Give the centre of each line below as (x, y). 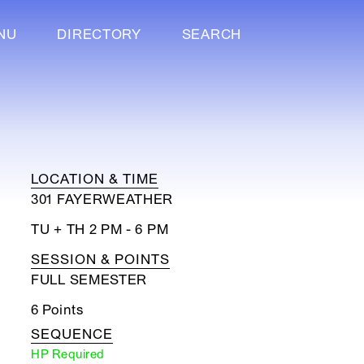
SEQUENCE (72, 334)
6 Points (58, 310)
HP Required (68, 354)
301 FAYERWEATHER (102, 199)
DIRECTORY (99, 35)
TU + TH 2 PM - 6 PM (100, 230)
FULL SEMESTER (89, 280)
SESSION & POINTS (100, 260)
